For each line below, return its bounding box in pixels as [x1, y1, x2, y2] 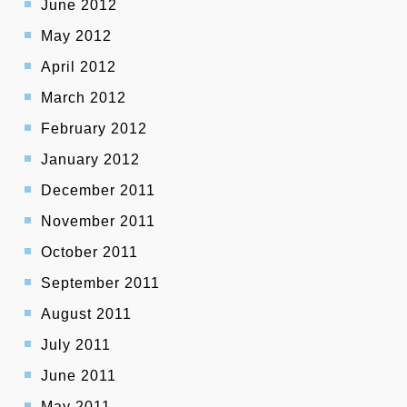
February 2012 [41, 121, 147, 137]
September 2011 [41, 275, 160, 292]
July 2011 [41, 337, 111, 353]
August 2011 [41, 306, 132, 323]
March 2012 [41, 90, 126, 106]
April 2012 [41, 59, 116, 75]
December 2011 [41, 183, 155, 199]
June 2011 [41, 368, 116, 384]
